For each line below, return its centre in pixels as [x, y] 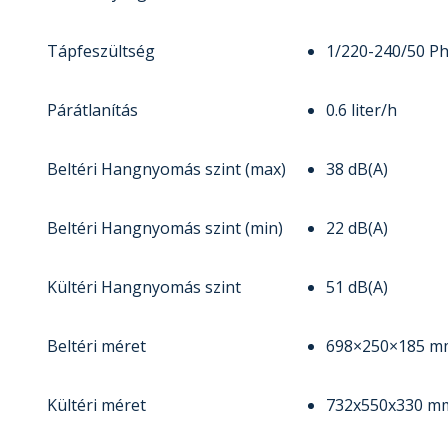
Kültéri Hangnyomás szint [144, 287]
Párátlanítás [92, 110]
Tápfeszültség [101, 51]
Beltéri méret [96, 346]
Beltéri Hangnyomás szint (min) [165, 228]
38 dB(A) [357, 169]
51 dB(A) [357, 287]
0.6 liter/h [361, 110]
